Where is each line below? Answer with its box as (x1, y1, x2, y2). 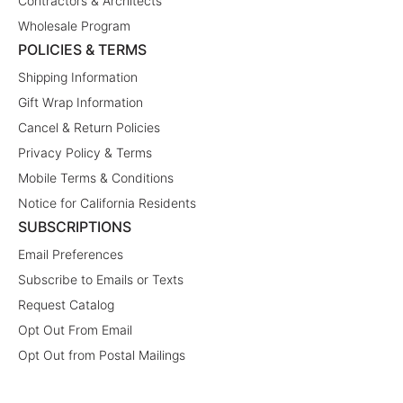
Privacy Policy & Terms (18, 145, 152, 161)
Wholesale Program (18, 18, 130, 34)
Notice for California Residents (18, 195, 196, 211)
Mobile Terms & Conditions (18, 170, 174, 186)
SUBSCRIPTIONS (18, 218, 131, 237)
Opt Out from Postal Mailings (18, 347, 185, 363)
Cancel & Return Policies (18, 120, 160, 136)
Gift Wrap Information (18, 94, 143, 111)
